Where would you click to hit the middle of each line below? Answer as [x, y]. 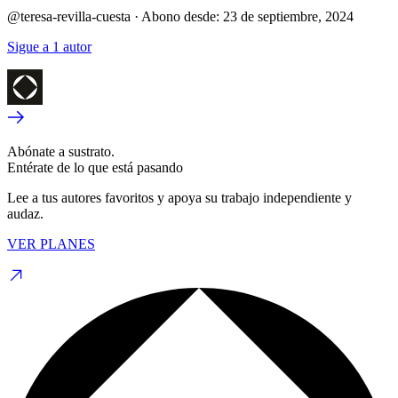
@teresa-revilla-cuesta [69, 16]
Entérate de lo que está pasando [95, 167]
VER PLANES [51, 243]
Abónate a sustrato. [61, 151]
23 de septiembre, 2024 [288, 16]
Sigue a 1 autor [49, 46]
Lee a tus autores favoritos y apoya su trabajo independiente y [179, 197]
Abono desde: [180, 16]
